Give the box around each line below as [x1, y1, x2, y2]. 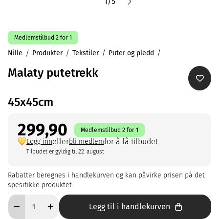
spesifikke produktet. [8, 181, 73, 189]
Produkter [32, 49, 63, 57]
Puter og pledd [109, 49, 154, 57]
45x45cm [8, 95, 53, 109]
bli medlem [69, 137, 104, 146]
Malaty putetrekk [8, 66, 98, 80]
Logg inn [26, 137, 52, 146]
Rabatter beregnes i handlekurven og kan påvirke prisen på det [8, 171, 205, 179]
